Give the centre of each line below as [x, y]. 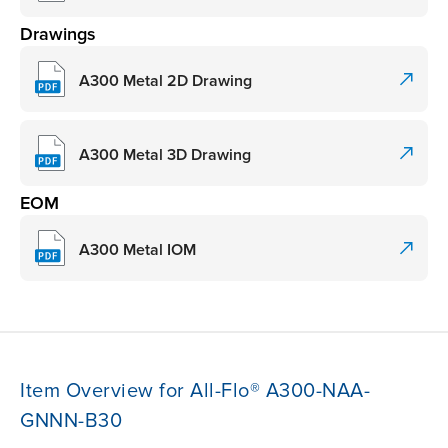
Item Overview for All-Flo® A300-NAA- [195, 391]
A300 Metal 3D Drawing [165, 154]
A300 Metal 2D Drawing [165, 80]
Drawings [58, 34]
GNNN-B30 [71, 421]
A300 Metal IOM [137, 249]
